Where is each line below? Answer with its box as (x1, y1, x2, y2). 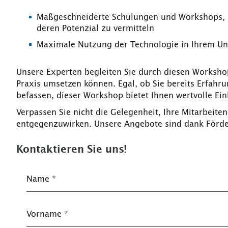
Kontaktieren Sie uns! (16, 144, 127, 155)
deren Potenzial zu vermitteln (37, 24, 154, 33)
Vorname (26, 210, 64, 218)
